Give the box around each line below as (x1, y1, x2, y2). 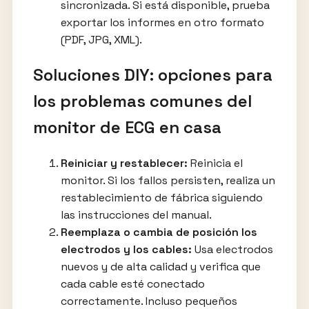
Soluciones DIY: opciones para (32, 64, 272, 86)
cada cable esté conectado (60, 276, 205, 291)
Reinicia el (187, 155, 243, 170)
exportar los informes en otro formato (60, 15, 264, 30)
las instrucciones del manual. (60, 207, 212, 222)
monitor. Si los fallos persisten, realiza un (60, 172, 275, 188)
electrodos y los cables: (60, 241, 192, 257)
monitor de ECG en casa (32, 117, 221, 139)
